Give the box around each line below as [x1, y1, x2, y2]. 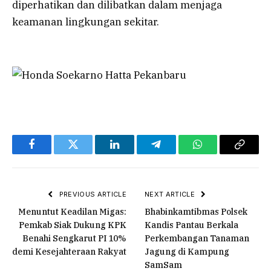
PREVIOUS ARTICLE [57, 189, 126, 198]
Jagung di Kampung [145, 246, 229, 257]
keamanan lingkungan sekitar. [12, 15, 159, 28]
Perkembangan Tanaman [145, 232, 249, 244]
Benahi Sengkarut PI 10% [22, 232, 126, 244]
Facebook [30, 148, 73, 159]
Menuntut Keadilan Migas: [18, 206, 126, 217]
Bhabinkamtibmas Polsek [145, 206, 247, 217]
